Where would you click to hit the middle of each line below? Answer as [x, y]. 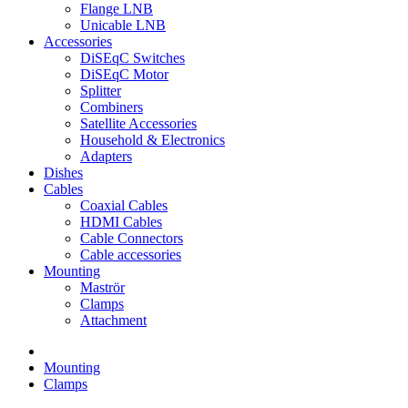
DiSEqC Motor [124, 74]
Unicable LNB [123, 25]
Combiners [112, 107]
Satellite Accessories [138, 123]
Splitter [101, 91]
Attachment [113, 320]
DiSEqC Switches [133, 58]
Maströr [102, 287]
